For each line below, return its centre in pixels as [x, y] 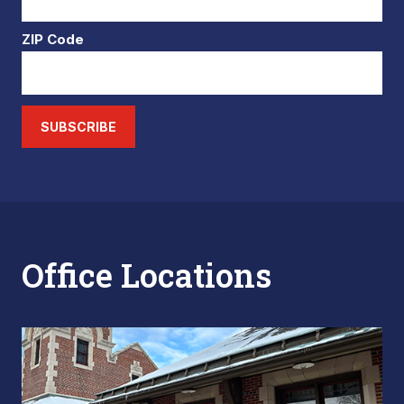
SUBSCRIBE [78, 127]
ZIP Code [53, 39]
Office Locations [147, 275]
